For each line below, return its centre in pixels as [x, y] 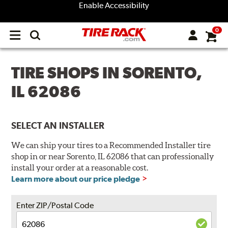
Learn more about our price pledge [76, 179]
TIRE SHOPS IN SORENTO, [107, 73]
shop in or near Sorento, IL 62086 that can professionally [113, 156]
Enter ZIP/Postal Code [55, 206]
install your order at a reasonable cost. [80, 168]
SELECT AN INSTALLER [58, 126]
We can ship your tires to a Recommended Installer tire [111, 145]
